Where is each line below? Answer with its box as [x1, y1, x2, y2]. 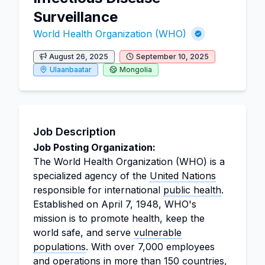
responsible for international [33, 184, 163, 196]
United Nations [150, 170, 216, 182]
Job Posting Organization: [33, 141, 156, 153]
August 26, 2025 [49, 52, 108, 61]
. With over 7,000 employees [86, 241, 215, 253]
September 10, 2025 [136, 52, 209, 61]
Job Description [33, 125, 116, 138]
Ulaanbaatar [50, 65, 92, 74]
